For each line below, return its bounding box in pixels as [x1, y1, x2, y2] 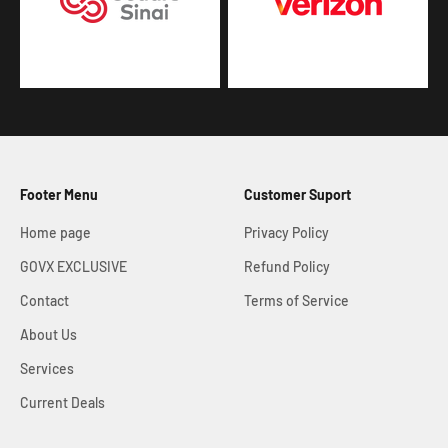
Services [20, 359, 74, 377]
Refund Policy [244, 257, 330, 275]
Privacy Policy [244, 223, 329, 241]
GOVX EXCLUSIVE [20, 257, 127, 275]
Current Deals [20, 393, 105, 411]
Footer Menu [20, 185, 98, 203]
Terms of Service [244, 291, 349, 309]
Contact [20, 291, 69, 309]
